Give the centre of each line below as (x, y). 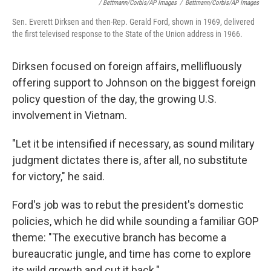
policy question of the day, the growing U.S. (114, 99)
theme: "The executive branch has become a (119, 237)
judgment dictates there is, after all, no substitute (130, 160)
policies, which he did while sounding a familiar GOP (135, 221)
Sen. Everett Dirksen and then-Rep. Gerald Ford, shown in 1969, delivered (133, 22)
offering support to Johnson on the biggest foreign (134, 83)
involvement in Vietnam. (70, 115)
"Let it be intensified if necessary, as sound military (133, 144)
